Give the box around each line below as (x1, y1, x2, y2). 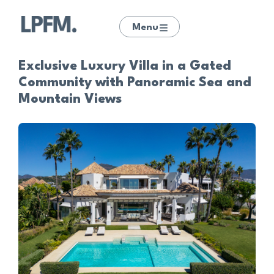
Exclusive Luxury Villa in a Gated (18, 60, 231, 73)
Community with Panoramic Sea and (18, 76, 251, 89)
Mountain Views (18, 93, 122, 106)
